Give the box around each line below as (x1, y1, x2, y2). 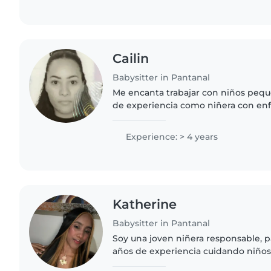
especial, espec (113, 112, 179, 123)
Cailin (113, 50, 149, 66)
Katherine (113, 196, 177, 212)
